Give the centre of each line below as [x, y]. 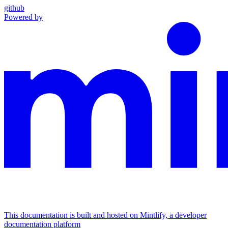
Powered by [23, 17]
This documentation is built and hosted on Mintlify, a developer [105, 215]
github [14, 8]
